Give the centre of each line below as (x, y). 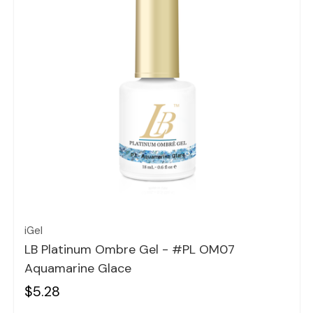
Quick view (156, 193)
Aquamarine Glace (78, 269)
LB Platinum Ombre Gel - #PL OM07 (129, 250)
